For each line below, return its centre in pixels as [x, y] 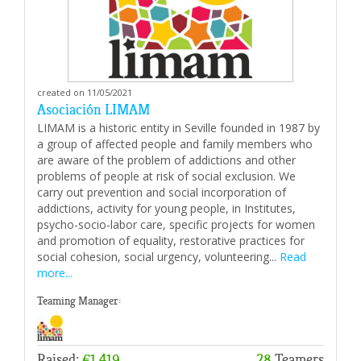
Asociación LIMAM [93, 110]
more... [55, 273]
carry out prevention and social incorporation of [162, 192]
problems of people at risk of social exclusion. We [166, 176]
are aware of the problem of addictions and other [166, 160]
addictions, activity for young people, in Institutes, [166, 208]
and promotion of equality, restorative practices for [171, 241]
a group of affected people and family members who [175, 144]
